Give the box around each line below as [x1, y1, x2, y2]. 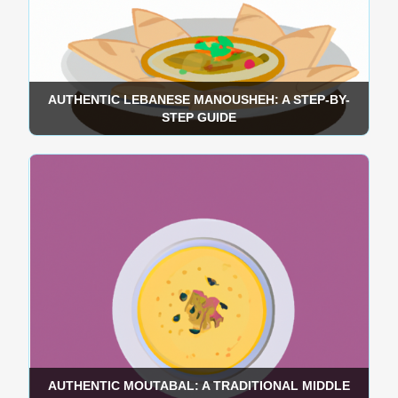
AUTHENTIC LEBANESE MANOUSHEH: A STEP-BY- [48, 92, 350, 107]
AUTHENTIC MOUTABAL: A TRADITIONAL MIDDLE [48, 378, 350, 393]
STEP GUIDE [162, 110, 236, 124]
